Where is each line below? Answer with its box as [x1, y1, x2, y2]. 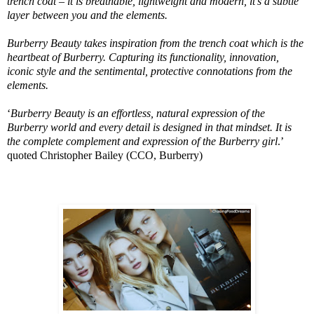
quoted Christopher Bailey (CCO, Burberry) [7, 149, 203, 162]
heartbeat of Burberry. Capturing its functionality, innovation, [7, 51, 279, 64]
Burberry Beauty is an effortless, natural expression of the [11, 107, 265, 120]
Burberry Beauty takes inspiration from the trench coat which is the [7, 37, 303, 50]
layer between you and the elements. [7, 9, 168, 22]
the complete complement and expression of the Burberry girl [7, 135, 278, 148]
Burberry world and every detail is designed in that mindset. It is [7, 121, 292, 134]
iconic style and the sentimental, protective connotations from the [7, 65, 292, 78]
